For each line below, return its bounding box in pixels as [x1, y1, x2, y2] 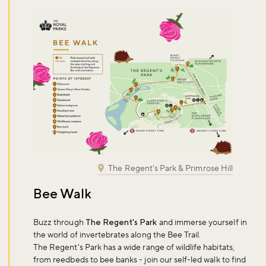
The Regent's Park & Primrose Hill [106, 163, 233, 174]
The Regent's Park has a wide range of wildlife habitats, [33, 242, 235, 253]
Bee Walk [33, 185, 92, 201]
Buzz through [33, 217, 85, 228]
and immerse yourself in [157, 217, 247, 228]
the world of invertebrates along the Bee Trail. [33, 229, 203, 240]
